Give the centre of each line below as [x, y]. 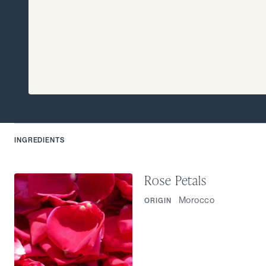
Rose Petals [175, 180]
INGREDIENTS [40, 140]
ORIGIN [158, 201]
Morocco [197, 200]
